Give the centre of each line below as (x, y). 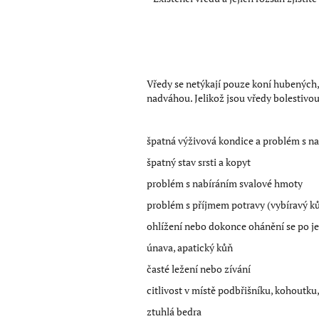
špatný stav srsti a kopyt (199, 162)
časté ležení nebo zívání (200, 268)
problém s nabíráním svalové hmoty (225, 183)
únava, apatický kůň (190, 247)
